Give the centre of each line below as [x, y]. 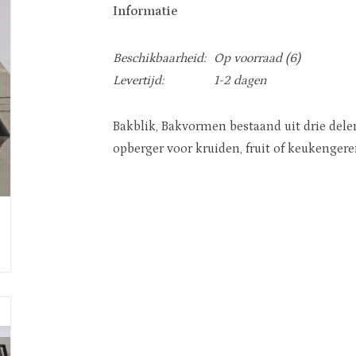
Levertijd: [138, 80]
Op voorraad [248, 58]
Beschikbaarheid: [159, 58]
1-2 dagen [240, 80]
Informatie [145, 11]
